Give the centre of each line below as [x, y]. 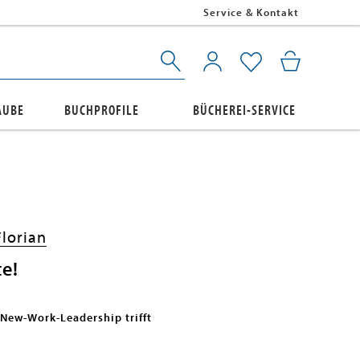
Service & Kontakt [251, 12]
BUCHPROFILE [101, 110]
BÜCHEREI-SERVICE [244, 110]
